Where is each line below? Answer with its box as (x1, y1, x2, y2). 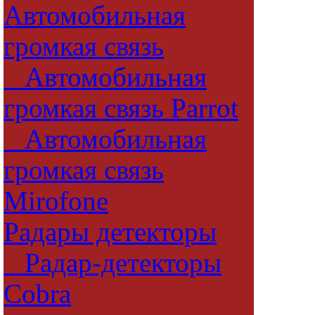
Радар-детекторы (4, 248, 221, 278)
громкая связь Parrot (4, 94, 238, 123)
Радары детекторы (4, 217, 217, 247)
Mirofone (4, 186, 108, 216)
